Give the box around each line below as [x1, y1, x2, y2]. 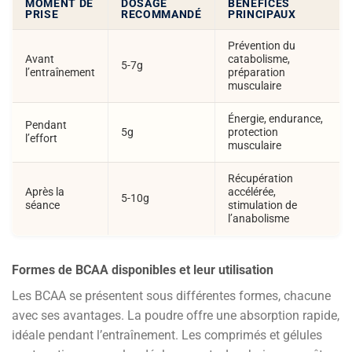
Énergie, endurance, [228, 112, 323, 126]
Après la [25, 185, 64, 199]
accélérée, [228, 185, 276, 199]
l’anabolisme [228, 212, 289, 225]
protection [228, 126, 278, 139]
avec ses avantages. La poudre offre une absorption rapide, [12, 307, 339, 323]
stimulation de [228, 199, 297, 212]
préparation [228, 66, 285, 79]
